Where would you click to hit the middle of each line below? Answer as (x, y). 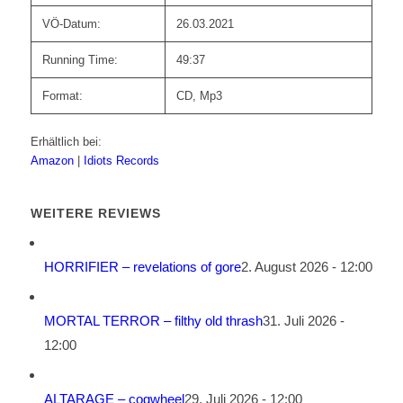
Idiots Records (121, 161)
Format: (62, 96)
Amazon (54, 161)
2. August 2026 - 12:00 (306, 267)
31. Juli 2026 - (303, 321)
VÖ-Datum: (71, 24)
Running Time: (80, 60)
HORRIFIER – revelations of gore (142, 267)
